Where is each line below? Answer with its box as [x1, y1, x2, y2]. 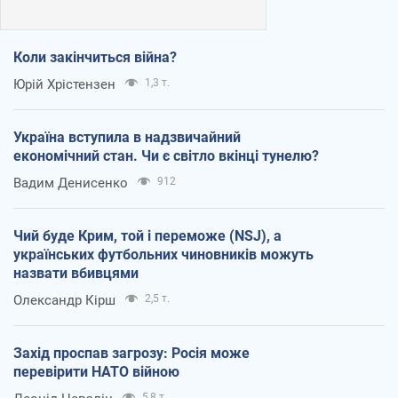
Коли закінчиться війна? [13, 49, 177, 67]
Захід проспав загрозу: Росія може [13, 345, 250, 362]
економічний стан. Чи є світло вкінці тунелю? [13, 147, 319, 165]
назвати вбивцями [13, 265, 139, 283]
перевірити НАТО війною [13, 363, 179, 381]
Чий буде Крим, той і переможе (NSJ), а [13, 227, 282, 245]
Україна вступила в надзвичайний [13, 129, 241, 147]
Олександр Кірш [13, 292, 115, 309]
